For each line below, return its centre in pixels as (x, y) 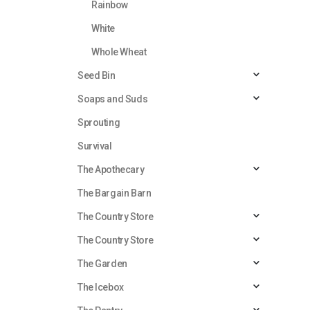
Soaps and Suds (113, 99)
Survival (95, 146)
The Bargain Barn (115, 193)
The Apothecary (111, 169)
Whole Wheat (119, 52)
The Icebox (101, 287)
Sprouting (99, 122)
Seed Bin (97, 75)
